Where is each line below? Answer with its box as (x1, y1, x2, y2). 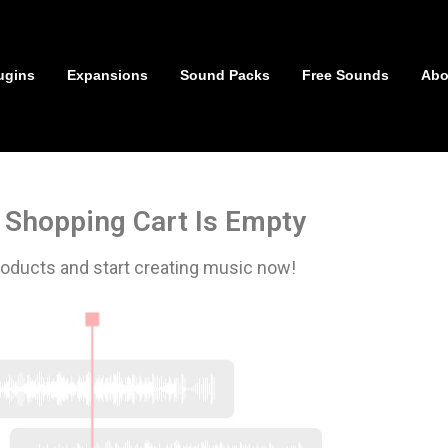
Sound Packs (180, 66, 270, 83)
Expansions (67, 66, 148, 83)
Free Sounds (302, 66, 389, 83)
